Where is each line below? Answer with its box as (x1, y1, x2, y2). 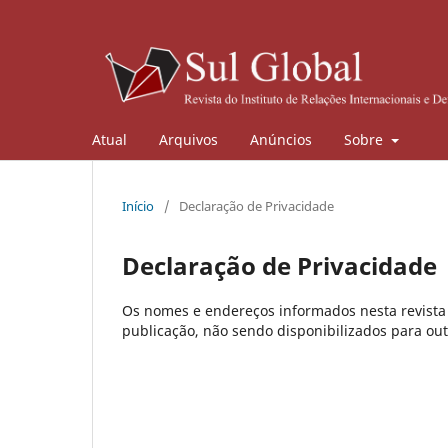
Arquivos (159, 129, 218, 149)
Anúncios (250, 129, 312, 149)
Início (122, 196, 154, 215)
